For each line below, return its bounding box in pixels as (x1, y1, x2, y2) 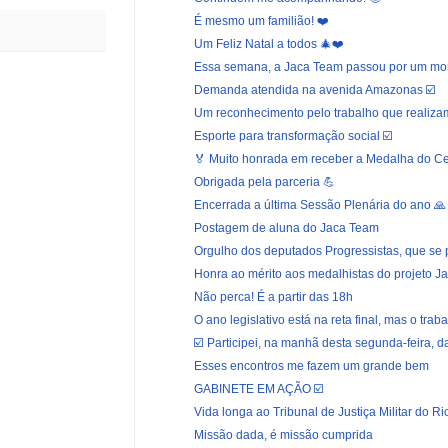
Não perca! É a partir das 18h (193, 289, 353, 304)
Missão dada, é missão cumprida (193, 427, 373, 442)
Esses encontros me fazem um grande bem (193, 358, 429, 373)
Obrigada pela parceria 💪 (193, 174, 335, 189)
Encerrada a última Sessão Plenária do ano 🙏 (193, 197, 446, 212)
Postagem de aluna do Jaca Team (193, 220, 379, 235)
